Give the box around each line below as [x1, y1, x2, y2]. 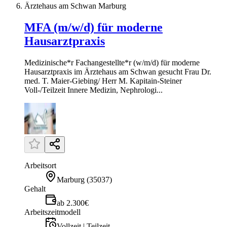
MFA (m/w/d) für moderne [24, 20, 163, 34]
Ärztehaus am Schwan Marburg [24, 1, 126, 10]
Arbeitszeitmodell [24, 207, 81, 216]
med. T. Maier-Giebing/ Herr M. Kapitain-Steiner [24, 76, 182, 85]
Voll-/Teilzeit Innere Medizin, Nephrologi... [24, 85, 163, 94]
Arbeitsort [24, 161, 56, 170]
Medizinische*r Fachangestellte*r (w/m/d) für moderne [24, 58, 200, 67]
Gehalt [24, 184, 46, 193]
